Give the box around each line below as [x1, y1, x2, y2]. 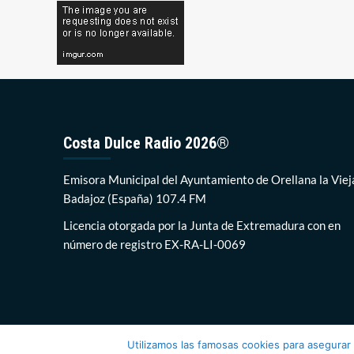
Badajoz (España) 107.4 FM [62, 191, 206, 206]
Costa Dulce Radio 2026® [62, 134, 229, 153]
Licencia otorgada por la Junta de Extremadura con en [62, 218, 341, 233]
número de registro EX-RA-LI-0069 [62, 237, 246, 252]
